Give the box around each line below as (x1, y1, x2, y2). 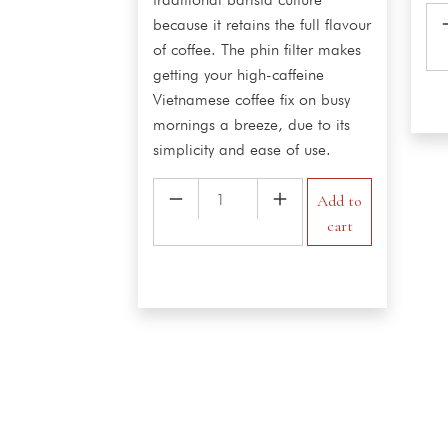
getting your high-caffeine (153, 65, 324, 85)
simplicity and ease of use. (153, 140, 331, 160)
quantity (153, 281, 205, 301)
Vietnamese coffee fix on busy (153, 90, 350, 110)
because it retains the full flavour (153, 15, 371, 35)
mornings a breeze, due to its (153, 115, 350, 135)
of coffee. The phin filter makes (153, 40, 361, 60)
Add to (317, 190, 363, 211)
